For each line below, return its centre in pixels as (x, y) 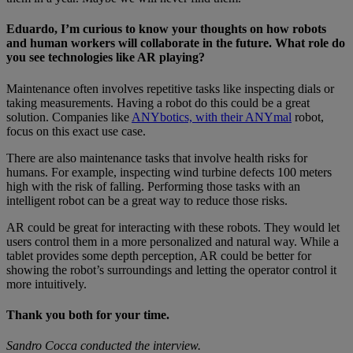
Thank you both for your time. (88, 314)
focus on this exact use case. (76, 131)
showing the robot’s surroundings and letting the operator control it (171, 269)
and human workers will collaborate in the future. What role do (176, 43)
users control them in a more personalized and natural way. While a (173, 241)
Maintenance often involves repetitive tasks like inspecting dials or (170, 88)
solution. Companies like (69, 117)
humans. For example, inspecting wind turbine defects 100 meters (169, 172)
